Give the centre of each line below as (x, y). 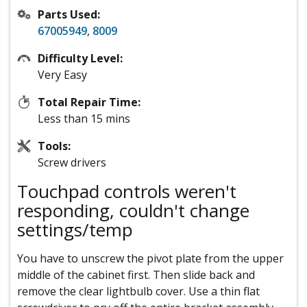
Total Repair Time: (89, 102)
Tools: (54, 146)
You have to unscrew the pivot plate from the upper (150, 259)
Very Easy (62, 75)
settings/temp (75, 230)
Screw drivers (72, 163)
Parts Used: (69, 15)
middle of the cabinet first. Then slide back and (136, 275)
